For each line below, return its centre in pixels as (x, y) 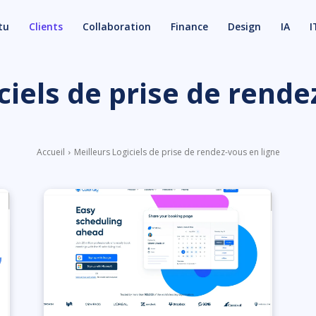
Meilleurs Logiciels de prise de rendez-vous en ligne (177, 152)
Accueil (50, 152)
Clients (46, 26)
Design (244, 26)
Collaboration (117, 26)
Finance (189, 26)
